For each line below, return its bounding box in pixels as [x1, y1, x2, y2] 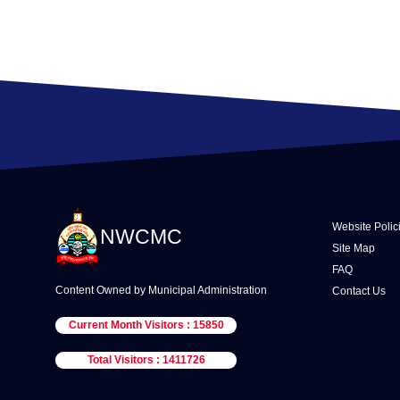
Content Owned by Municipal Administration [55, 284, 267, 297]
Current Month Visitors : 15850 [68, 319, 224, 332]
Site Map [332, 241, 375, 254]
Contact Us [332, 284, 386, 297]
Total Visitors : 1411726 [87, 354, 205, 367]
